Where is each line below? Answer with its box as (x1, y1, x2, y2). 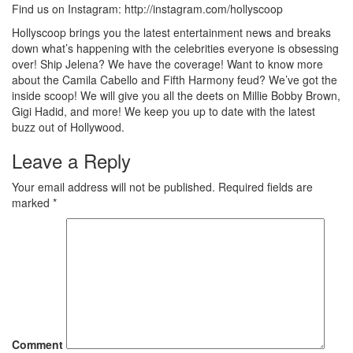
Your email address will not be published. (12, 179, 215, 195)
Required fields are (215, 179, 313, 195)
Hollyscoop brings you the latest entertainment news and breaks (12, 24, 331, 40)
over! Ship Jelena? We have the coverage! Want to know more (12, 56, 323, 72)
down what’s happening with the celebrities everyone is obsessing (12, 40, 339, 56)
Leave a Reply (12, 147, 131, 174)
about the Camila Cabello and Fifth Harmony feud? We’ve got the (12, 72, 337, 87)
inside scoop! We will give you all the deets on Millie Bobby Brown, (12, 87, 340, 103)
